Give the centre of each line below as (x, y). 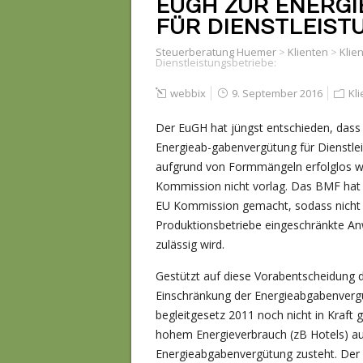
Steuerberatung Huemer (216, 52)
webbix (188, 94)
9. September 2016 (276, 94)
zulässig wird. (190, 245)
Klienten (308, 52)
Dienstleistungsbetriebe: (216, 63)
